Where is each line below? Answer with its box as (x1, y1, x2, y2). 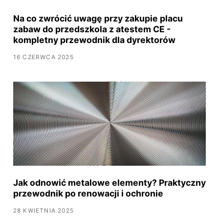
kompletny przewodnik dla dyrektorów (13, 34, 175, 45)
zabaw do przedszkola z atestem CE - (13, 23, 171, 34)
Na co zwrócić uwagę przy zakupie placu (13, 13, 183, 23)
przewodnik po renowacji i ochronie (13, 188, 163, 198)
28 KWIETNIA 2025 (13, 206, 74, 214)
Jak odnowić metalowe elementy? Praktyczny (13, 177, 206, 188)
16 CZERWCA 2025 (13, 53, 74, 61)
